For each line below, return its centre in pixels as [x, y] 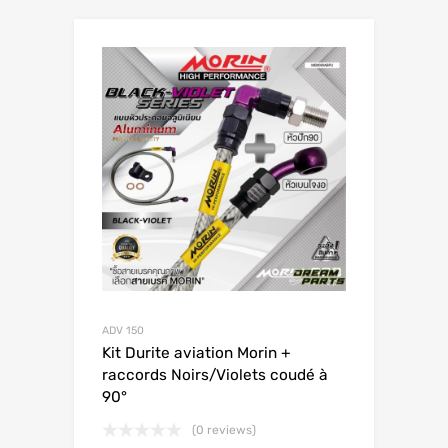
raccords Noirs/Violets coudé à [215, 375]
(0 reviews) [224, 430]
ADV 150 [123, 331]
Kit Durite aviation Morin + [196, 353]
